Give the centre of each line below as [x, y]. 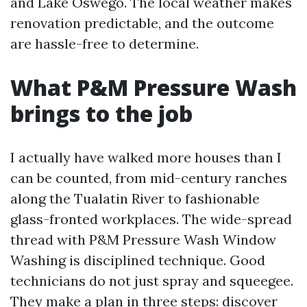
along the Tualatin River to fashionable [135, 198]
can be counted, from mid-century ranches [149, 178]
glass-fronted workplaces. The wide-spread [151, 219]
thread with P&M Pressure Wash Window [143, 240]
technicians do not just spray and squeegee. [152, 281]
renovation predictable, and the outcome [142, 23]
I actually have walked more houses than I [146, 157]
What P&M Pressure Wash [153, 87]
